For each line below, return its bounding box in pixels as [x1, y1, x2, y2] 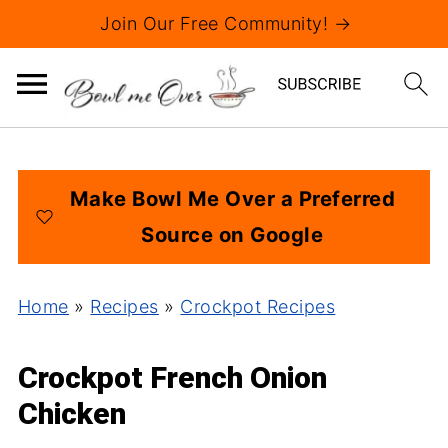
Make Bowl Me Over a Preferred [69, 186, 396, 211]
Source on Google [141, 222, 324, 247]
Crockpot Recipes [180, 296, 336, 317]
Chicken [17, 396, 126, 431]
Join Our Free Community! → [100, 13, 351, 34]
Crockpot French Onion [17, 360, 327, 395]
